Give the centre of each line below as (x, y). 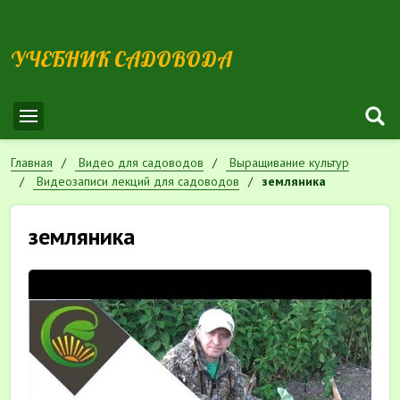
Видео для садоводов (141, 162)
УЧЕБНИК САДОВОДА (121, 59)
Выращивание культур (289, 162)
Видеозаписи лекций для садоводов (138, 181)
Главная (32, 162)
